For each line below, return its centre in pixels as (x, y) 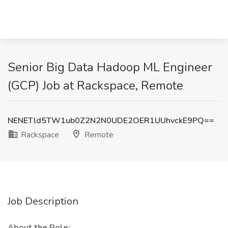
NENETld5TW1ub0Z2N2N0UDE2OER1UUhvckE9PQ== (111, 121)
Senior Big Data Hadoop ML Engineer (110, 67)
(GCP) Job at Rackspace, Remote (95, 85)
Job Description (43, 201)
